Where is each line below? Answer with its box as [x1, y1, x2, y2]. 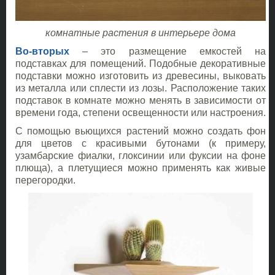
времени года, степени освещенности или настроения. [15, 107, 266, 118]
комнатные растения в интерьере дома [45, 28, 236, 39]
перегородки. [15, 175, 76, 186]
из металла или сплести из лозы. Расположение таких [15, 83, 266, 94]
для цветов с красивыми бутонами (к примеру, [15, 138, 266, 149]
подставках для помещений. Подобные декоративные [15, 58, 266, 69]
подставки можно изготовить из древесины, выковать [15, 71, 266, 82]
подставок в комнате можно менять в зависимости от [15, 95, 266, 106]
